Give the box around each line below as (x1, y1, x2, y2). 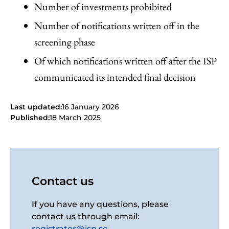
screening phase (34, 35, 95, 49)
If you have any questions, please (32, 199, 169, 209)
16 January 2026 (62, 102, 119, 111)
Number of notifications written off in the (34, 19, 199, 32)
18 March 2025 (50, 113, 101, 122)
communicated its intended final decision (34, 71, 196, 84)
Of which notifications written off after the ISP (34, 54, 217, 67)
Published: (10, 113, 50, 122)
